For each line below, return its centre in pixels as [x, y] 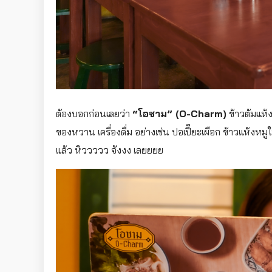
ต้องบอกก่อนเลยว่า [94, 113]
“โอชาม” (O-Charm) [179, 113]
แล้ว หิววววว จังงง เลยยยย [110, 150]
